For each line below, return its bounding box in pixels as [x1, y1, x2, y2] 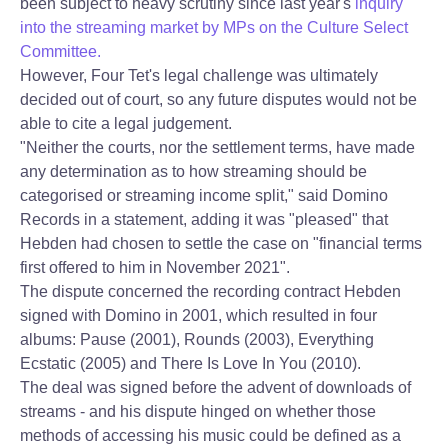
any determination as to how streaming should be [20, 163, 367, 180]
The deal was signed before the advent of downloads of [20, 379, 411, 396]
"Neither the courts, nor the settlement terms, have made [20, 139, 415, 156]
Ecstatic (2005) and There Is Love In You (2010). [20, 355, 361, 372]
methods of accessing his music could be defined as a [20, 427, 401, 444]
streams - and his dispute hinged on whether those [20, 403, 376, 420]
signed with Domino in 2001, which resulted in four [20, 307, 377, 324]
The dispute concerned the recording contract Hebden [20, 283, 401, 300]
